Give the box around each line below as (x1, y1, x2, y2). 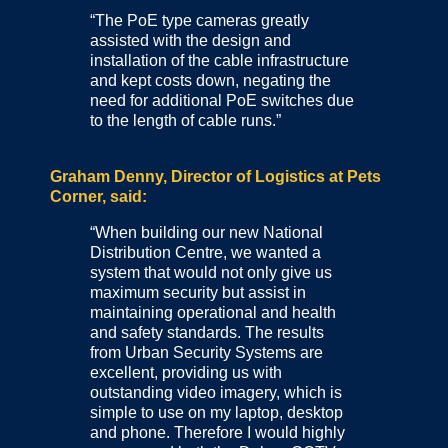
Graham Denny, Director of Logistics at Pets (50, 167, 381, 185)
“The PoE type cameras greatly (90, 11, 309, 29)
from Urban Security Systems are (90, 343, 323, 361)
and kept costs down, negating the (90, 71, 331, 89)
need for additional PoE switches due (90, 91, 354, 109)
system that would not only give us (90, 263, 332, 281)
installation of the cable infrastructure (90, 51, 349, 69)
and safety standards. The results (90, 323, 324, 341)
